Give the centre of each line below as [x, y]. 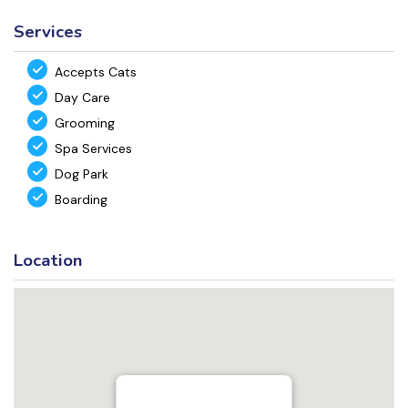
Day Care [82, 97]
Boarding [81, 199]
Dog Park [82, 173]
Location [48, 260]
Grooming [85, 122]
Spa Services [93, 148]
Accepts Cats [96, 71]
